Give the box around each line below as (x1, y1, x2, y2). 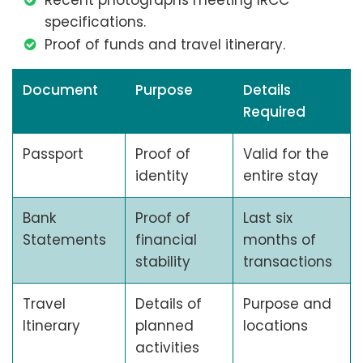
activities (135, 338, 199, 358)
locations (243, 316, 308, 336)
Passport (23, 144, 83, 164)
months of (243, 230, 316, 250)
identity (135, 166, 189, 186)
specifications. (45, 12, 146, 32)
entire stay (243, 166, 318, 186)
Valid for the (243, 144, 329, 164)
